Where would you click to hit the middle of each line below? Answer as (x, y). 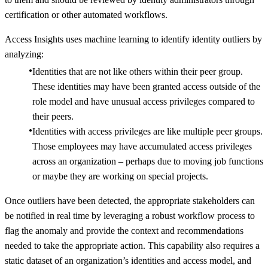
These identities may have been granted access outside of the (146, 86)
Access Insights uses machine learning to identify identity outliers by (133, 39)
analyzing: (24, 54)
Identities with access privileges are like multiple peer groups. (147, 131)
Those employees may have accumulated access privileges (142, 146)
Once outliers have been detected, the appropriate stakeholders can (130, 200)
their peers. (53, 116)
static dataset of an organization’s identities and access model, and (128, 260)
